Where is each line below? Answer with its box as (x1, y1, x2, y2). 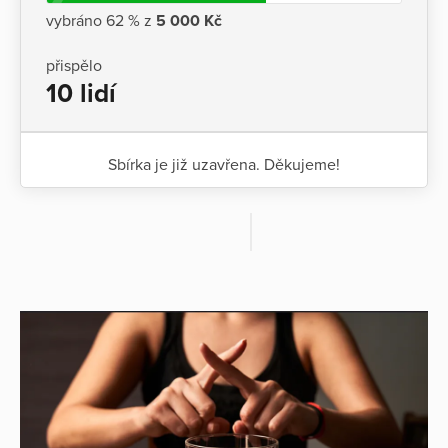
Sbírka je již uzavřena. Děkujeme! (108, 154, 340, 175)
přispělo (46, 55, 102, 76)
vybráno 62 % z (46, 10, 156, 31)
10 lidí (46, 77, 116, 109)
